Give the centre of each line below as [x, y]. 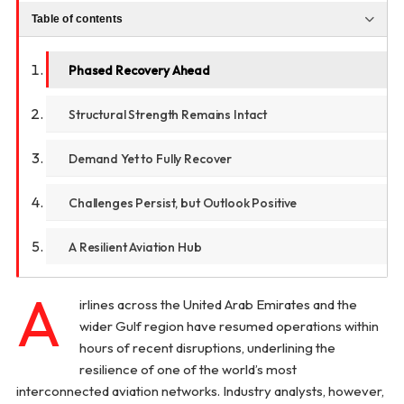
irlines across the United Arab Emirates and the [218, 305]
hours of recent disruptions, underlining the [207, 348]
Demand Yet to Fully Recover [150, 159]
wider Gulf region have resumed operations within [229, 326]
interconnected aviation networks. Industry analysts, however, [200, 391]
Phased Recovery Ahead [139, 70]
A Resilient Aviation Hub [135, 247]
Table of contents [77, 19]
